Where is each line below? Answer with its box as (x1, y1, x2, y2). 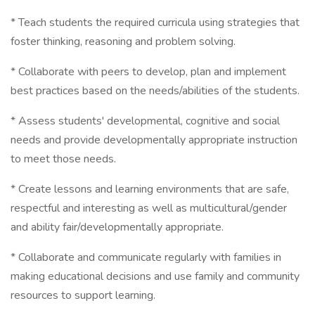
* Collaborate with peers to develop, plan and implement (11, 64, 286, 79)
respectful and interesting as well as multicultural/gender (11, 200, 287, 216)
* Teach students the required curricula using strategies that (11, 15, 300, 30)
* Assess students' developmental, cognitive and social (11, 113, 280, 129)
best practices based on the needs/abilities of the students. (11, 83, 300, 98)
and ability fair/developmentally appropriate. (11, 219, 224, 235)
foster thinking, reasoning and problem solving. (11, 34, 236, 49)
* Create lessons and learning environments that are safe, (11, 181, 289, 197)
